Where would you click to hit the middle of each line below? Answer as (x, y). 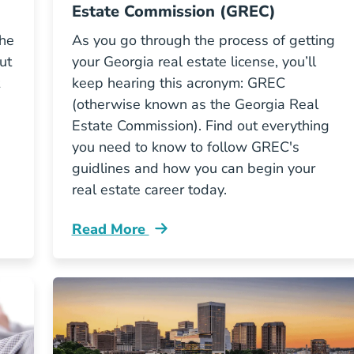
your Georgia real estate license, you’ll (194, 62)
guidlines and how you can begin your (193, 168)
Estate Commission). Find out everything (200, 126)
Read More (110, 229)
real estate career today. (149, 190)
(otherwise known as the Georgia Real (195, 104)
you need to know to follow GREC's (185, 147)
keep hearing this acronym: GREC (178, 83)
